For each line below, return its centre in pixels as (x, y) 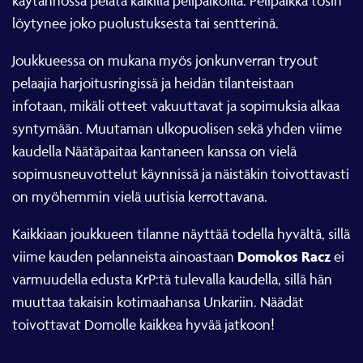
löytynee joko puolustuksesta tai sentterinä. (145, 23)
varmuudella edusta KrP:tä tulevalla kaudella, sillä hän (172, 279)
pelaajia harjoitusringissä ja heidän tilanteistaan (153, 83)
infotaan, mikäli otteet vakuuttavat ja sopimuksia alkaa (176, 105)
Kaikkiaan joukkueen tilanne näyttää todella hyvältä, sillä (181, 233)
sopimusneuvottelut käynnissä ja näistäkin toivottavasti (181, 173)
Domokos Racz (284, 256)
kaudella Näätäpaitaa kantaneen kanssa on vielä (154, 151)
